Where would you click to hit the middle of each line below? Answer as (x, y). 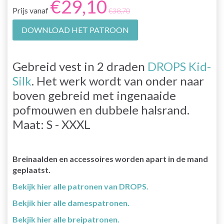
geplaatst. (31, 169)
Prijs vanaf (31, 10)
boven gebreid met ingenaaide (94, 95)
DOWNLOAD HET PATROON (75, 29)
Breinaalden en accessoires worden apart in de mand (110, 158)
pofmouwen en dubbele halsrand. (101, 109)
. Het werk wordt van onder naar (118, 80)
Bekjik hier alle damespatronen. (71, 202)
